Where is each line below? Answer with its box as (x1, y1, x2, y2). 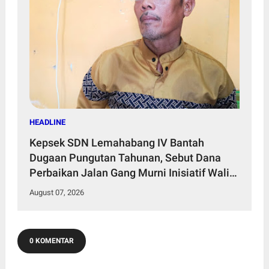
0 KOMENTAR (29, 237, 74, 246)
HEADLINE (29, 118, 65, 127)
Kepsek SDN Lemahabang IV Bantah (29, 136, 204, 150)
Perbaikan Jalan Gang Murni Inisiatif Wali (29, 166, 229, 180)
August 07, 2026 (29, 188, 84, 198)
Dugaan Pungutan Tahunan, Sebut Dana (29, 151, 221, 165)
